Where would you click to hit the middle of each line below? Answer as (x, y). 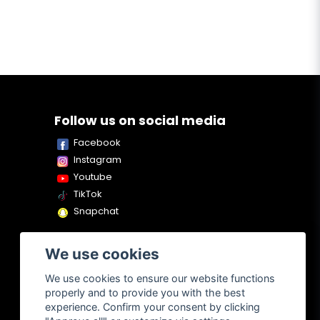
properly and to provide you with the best (145, 293)
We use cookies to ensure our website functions (160, 279)
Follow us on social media (140, 121)
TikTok (88, 194)
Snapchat (96, 211)
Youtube (93, 177)
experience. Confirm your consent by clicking (153, 307)
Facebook (97, 143)
